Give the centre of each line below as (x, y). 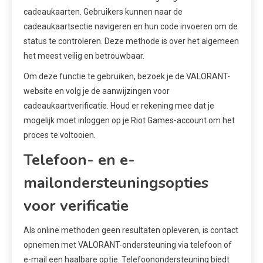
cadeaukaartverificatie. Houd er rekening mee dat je (119, 106)
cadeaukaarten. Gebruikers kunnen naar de (103, 12)
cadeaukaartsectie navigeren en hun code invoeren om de (131, 27)
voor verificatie (76, 206)
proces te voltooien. (60, 135)
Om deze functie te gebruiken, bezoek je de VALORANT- (127, 77)
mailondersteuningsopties (116, 183)
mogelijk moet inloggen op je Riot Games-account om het (129, 121)
